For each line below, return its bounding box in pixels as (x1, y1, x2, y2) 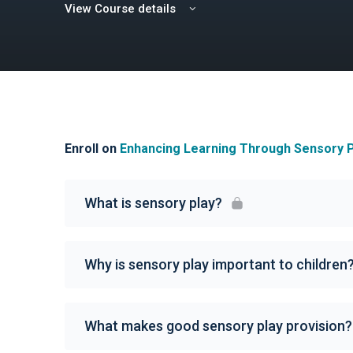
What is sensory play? (84, 195, 222, 212)
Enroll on (65, 141, 120, 157)
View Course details (65, 2, 179, 17)
